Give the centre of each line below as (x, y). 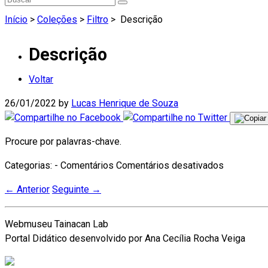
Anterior (32, 190)
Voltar (41, 80)
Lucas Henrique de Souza (125, 103)
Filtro (98, 19)
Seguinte (72, 190)
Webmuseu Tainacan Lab (57, 224)
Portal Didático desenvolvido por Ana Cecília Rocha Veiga (125, 239)
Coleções (57, 19)
